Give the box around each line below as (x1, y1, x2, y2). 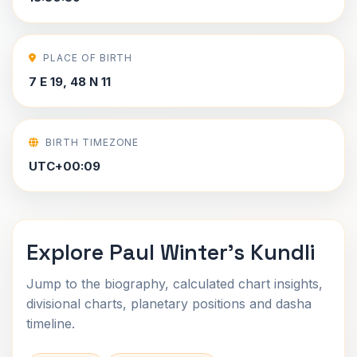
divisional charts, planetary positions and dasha (26, 296, 312, 312)
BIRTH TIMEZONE (45, 136, 139, 148)
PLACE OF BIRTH (42, 52, 133, 64)
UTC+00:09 (29, 159, 100, 174)
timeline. (26, 316, 75, 331)
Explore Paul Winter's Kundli (26, 238, 315, 266)
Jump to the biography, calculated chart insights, (26, 276, 323, 292)
